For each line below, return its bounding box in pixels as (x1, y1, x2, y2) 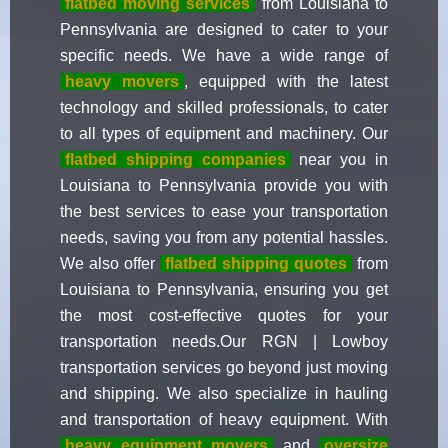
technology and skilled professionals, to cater (60, 99, 388, 117)
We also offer (60, 255, 160, 273)
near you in (290, 151, 389, 169)
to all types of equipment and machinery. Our (60, 125, 388, 143)
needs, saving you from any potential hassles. (60, 229, 388, 247)
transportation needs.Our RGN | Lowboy (60, 333, 388, 351)
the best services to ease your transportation (60, 203, 388, 221)
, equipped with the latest (184, 73, 388, 91)
